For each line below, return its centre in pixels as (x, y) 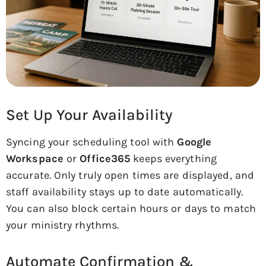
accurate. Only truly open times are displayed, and (130, 175)
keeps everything (173, 159)
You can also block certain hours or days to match (131, 209)
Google (194, 142)
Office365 (105, 159)
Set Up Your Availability (89, 115)
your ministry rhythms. (63, 225)
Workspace (35, 159)
